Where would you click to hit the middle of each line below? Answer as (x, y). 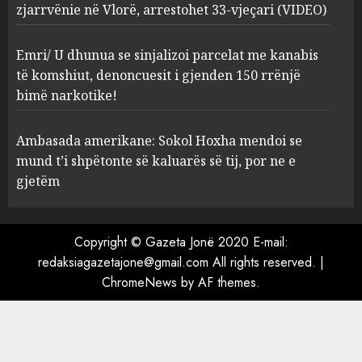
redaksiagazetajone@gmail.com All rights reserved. (179, 262)
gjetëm (38, 181)
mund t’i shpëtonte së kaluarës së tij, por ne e (156, 160)
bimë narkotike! (67, 95)
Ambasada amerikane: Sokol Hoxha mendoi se (159, 140)
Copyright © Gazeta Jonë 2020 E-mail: (181, 242)
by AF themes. (219, 282)
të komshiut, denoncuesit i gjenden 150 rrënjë (158, 75)
